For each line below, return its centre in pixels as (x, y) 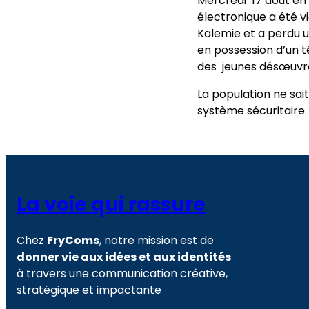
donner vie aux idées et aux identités (124, 257)
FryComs (73, 240)
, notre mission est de (157, 240)
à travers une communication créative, (122, 273)
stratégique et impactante (89, 290)
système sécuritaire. (252, 111)
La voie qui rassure (111, 205)
